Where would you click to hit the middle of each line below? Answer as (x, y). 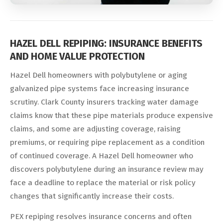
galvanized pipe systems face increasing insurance (100, 88)
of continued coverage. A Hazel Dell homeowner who (102, 156)
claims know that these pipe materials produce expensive (111, 115)
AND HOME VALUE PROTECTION (78, 56)
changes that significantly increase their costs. (92, 196)
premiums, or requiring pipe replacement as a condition (107, 142)
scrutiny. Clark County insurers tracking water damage (104, 102)
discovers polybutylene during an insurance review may (107, 169)
